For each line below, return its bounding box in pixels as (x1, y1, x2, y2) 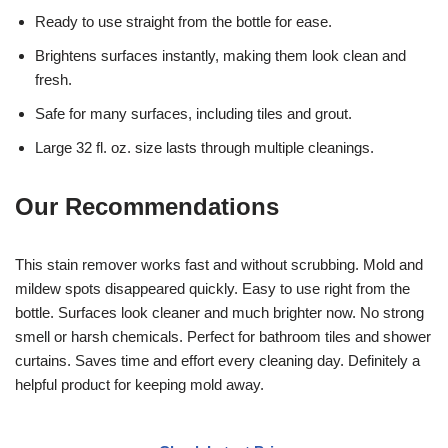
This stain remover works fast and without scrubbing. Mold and (15, 255, 423, 273)
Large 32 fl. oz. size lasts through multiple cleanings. (35, 138, 374, 156)
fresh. (35, 70, 72, 88)
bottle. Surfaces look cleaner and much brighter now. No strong (15, 303, 424, 321)
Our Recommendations (15, 192, 279, 220)
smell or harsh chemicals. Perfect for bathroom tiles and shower (15, 327, 431, 345)
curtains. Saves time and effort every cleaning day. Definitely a (15, 351, 420, 369)
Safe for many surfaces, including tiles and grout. (35, 104, 352, 122)
